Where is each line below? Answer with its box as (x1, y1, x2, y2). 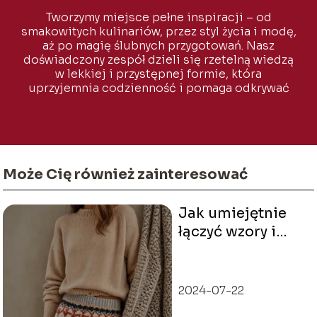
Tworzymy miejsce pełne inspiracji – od (45, 10, 272, 25)
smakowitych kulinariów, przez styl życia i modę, (21, 24, 296, 40)
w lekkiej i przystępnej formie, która (55, 67, 262, 82)
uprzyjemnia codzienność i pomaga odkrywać (28, 81, 289, 96)
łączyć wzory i (178, 223, 276, 241)
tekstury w (178, 241, 253, 260)
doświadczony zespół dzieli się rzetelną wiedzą (23, 52, 294, 68)
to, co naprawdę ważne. (92, 95, 225, 110)
